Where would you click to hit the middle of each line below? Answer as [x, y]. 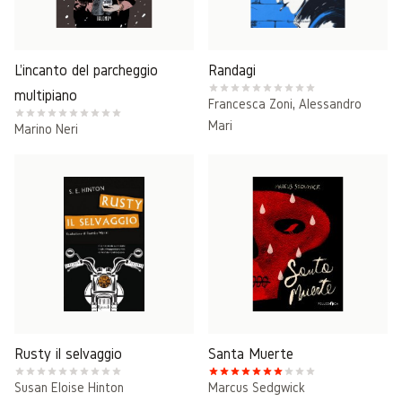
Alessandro [330, 104]
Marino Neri [46, 129]
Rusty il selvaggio [68, 353]
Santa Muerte [251, 353]
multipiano [46, 95]
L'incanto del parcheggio [86, 70]
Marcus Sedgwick [257, 387]
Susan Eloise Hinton [69, 387]
